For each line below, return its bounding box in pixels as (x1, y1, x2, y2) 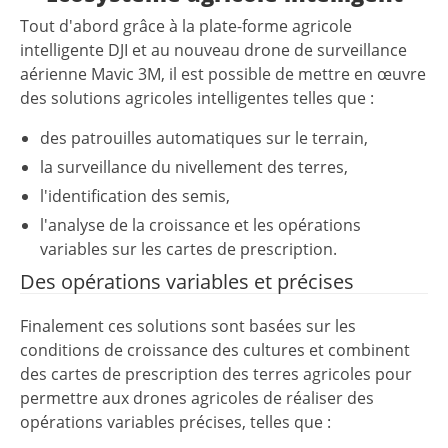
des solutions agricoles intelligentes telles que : (20, 87, 374, 110)
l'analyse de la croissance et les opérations (40, 214, 361, 237)
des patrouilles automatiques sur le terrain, (40, 127, 368, 150)
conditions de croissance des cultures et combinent (20, 339, 410, 362)
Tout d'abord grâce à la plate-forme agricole (20, 15, 352, 38)
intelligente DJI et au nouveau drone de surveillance (20, 39, 407, 62)
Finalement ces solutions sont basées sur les (20, 315, 356, 338)
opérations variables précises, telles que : (20, 411, 331, 434)
